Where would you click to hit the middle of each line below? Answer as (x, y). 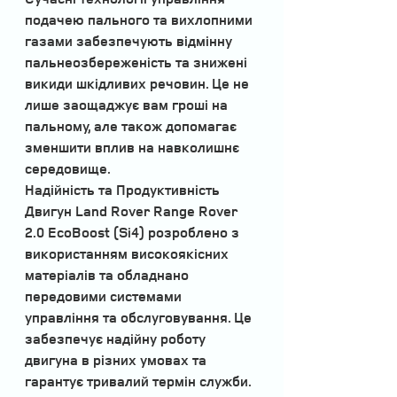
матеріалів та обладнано (109, 274)
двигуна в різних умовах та (117, 359)
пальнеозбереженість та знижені (138, 62)
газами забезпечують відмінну (130, 40)
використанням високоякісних (128, 253)
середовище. (68, 168)
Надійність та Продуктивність (122, 189)
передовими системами (105, 296)
